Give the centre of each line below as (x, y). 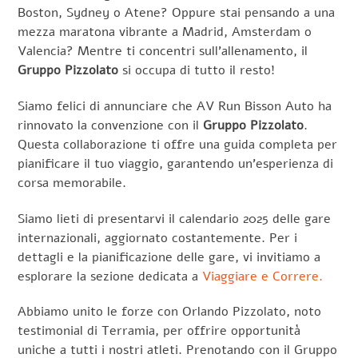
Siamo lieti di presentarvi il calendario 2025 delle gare (175, 219)
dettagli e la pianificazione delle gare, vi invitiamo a (169, 257)
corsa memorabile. (72, 183)
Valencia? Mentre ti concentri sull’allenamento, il (163, 52)
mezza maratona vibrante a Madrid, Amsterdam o (165, 32)
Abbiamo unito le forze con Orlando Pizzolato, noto (170, 312)
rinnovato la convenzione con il (111, 125)
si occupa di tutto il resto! (199, 71)
